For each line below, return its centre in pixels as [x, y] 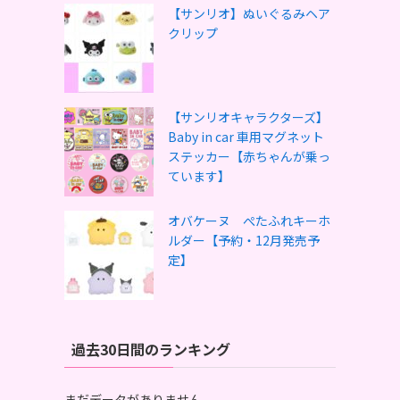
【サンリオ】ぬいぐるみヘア [249, 13]
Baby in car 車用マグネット [246, 137]
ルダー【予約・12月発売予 [244, 240]
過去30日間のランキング [151, 349]
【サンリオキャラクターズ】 [248, 117]
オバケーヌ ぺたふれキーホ [249, 221]
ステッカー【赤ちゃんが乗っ [249, 156]
